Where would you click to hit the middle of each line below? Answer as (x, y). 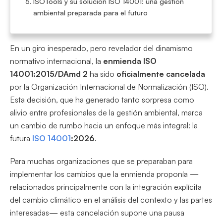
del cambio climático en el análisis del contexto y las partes (111, 200)
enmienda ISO (130, 61)
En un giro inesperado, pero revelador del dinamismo (101, 48)
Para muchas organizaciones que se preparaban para (101, 161)
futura (21, 139)
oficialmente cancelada (161, 74)
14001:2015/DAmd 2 (49, 74)
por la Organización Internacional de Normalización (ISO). (109, 87)
